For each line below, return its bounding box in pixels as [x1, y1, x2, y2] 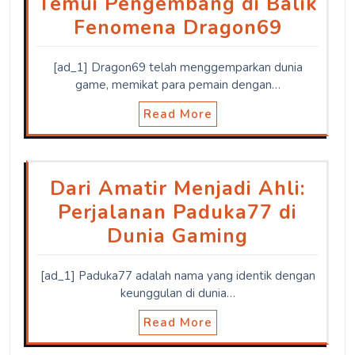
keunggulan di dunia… [120, 284, 235, 301]
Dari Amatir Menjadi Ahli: [50, 174, 305, 202]
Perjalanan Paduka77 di [58, 198, 297, 226]
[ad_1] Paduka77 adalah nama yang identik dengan [40, 267, 315, 284]
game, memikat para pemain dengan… [74, 76, 281, 93]
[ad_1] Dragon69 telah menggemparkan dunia [52, 59, 303, 75]
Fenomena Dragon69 [73, 13, 282, 41]
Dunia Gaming [107, 222, 248, 250]
